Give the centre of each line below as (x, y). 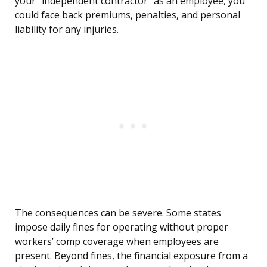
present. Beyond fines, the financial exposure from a (131, 256)
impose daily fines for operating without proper (122, 227)
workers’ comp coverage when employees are (117, 242)
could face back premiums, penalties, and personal (128, 15)
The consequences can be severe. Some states (118, 213)
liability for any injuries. (67, 30)
